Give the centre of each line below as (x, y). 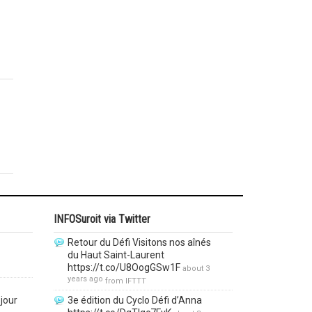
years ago (86, 280)
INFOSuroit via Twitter (102, 219)
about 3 (196, 268)
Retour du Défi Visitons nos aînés (140, 242)
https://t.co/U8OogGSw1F (124, 267)
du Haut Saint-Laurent (116, 255)
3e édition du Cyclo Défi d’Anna (135, 300)
